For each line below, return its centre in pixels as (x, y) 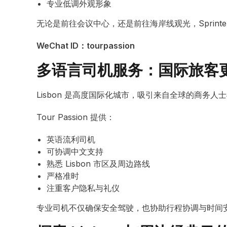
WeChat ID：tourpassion (86, 46)
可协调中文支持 (75, 152)
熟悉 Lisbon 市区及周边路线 (98, 164)
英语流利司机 (71, 139)
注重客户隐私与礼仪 (83, 188)
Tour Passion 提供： (75, 117)
